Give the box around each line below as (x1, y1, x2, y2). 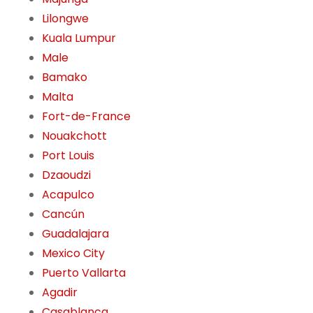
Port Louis (42, 147, 94, 164)
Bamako (42, 69, 87, 86)
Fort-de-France (42, 108, 131, 125)
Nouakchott (42, 128, 107, 145)
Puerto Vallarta (42, 265, 126, 282)
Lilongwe (42, 10, 89, 27)
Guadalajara (42, 226, 109, 242)
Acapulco (42, 187, 94, 203)
